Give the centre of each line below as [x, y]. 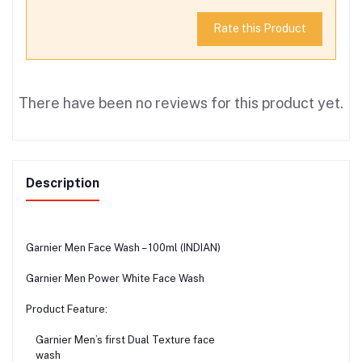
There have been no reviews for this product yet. [181, 103]
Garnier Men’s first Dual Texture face [120, 339]
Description [63, 183]
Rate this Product [259, 29]
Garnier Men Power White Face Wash [115, 278]
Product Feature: [67, 309]
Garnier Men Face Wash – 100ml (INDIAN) [123, 247]
